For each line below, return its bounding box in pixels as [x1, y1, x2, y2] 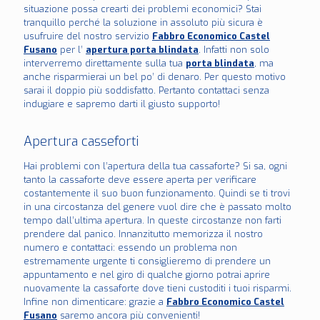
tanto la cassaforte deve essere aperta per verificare [24, 174, 256, 186]
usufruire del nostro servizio [24, 30, 152, 43]
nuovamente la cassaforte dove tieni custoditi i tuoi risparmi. [24, 282, 291, 295]
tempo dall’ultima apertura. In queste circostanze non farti [24, 214, 281, 227]
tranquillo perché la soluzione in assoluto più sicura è [24, 16, 263, 29]
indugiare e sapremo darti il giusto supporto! [24, 98, 220, 111]
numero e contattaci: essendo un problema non [24, 241, 237, 254]
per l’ [57, 44, 86, 56]
